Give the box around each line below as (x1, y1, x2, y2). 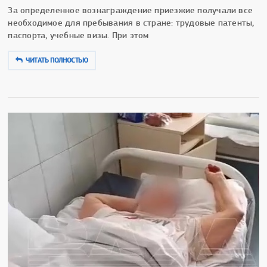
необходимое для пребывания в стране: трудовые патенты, (8, 17, 254, 28)
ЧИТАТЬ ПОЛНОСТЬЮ (26, 55, 88, 64)
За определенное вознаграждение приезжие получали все (8, 4, 253, 15)
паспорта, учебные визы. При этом (8, 29, 149, 41)
